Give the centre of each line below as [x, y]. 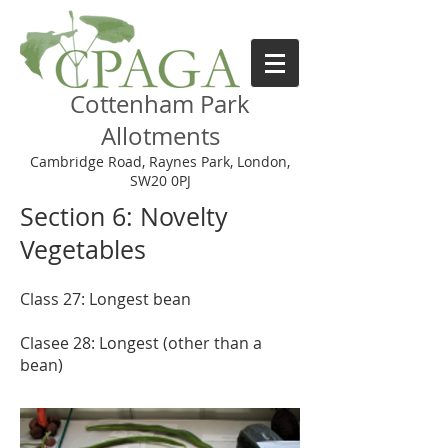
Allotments [160, 136]
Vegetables [83, 249]
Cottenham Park [160, 104]
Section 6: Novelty [124, 216]
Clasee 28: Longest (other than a [141, 343]
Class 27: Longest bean [105, 299]
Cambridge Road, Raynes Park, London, [160, 161]
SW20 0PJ [160, 180]
